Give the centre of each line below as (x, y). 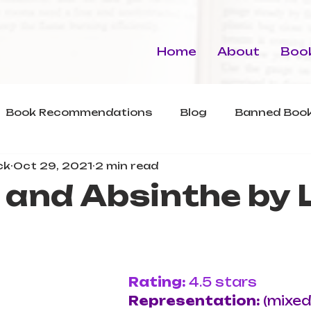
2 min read (127, 165)
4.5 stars (223, 282)
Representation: (196, 301)
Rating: (159, 282)
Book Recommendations (79, 112)
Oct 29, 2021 (53, 165)
